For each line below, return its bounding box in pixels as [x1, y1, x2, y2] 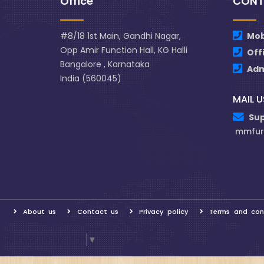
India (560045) [60, 72, 121, 84]
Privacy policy [139, 206, 189, 216]
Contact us [77, 206, 118, 216]
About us [23, 206, 57, 216]
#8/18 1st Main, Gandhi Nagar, [60, 30, 181, 42]
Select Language [9, 233, 86, 246]
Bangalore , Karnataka [60, 58, 150, 70]
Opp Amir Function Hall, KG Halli [60, 44, 187, 56]
